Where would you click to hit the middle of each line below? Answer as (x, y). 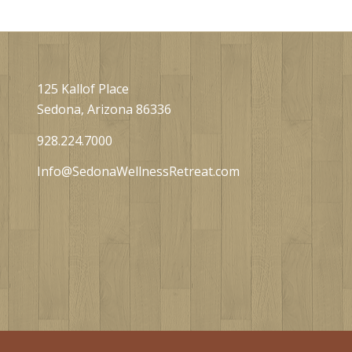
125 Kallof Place (82, 88)
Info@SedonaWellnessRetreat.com (138, 172)
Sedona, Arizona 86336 (104, 109)
